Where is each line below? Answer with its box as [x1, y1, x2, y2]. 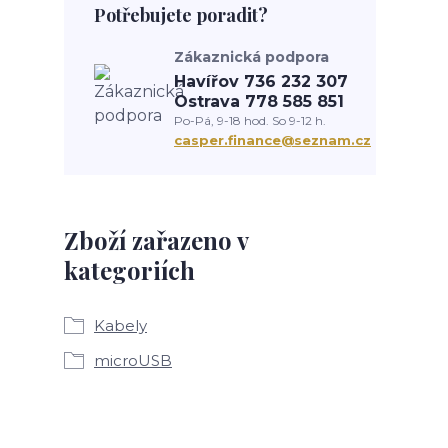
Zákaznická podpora [174, 48, 329, 66]
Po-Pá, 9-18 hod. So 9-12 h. [174, 113, 326, 128]
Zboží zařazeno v [64, 224, 248, 256]
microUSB [94, 351, 172, 370]
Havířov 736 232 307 [174, 72, 348, 91]
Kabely [94, 316, 147, 335]
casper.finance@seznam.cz [174, 132, 371, 148]
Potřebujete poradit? [94, 3, 268, 27]
